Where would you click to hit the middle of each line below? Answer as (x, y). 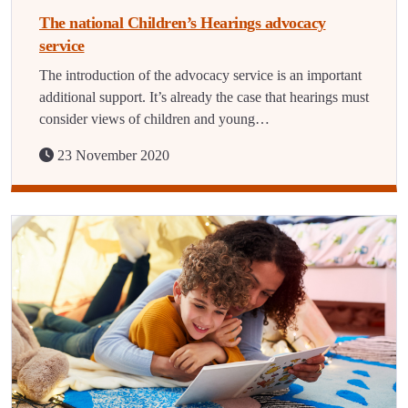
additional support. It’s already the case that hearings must (204, 97)
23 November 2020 (112, 155)
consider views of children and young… (154, 119)
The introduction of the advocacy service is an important (200, 75)
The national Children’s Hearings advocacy (183, 23)
